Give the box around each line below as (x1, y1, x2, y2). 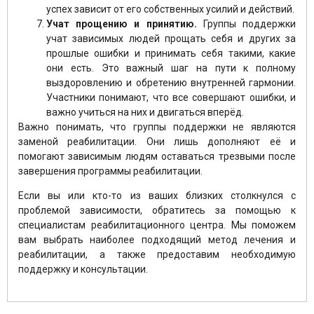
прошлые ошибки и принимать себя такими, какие (46, 47, 296, 59)
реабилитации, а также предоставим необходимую (18, 249, 296, 261)
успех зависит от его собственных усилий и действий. (46, 3, 294, 15)
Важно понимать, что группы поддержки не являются (18, 121, 296, 132)
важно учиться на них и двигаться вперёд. (46, 106, 244, 118)
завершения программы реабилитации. (18, 165, 203, 177)
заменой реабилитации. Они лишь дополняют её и (18, 135, 296, 147)
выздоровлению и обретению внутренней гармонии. (46, 76, 296, 88)
